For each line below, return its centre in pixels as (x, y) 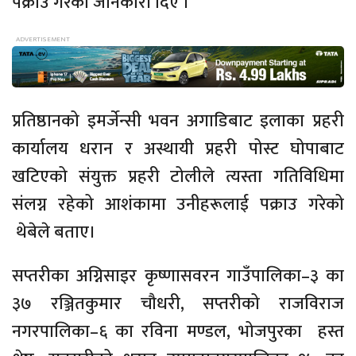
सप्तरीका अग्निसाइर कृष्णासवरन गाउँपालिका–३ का (178, 277)
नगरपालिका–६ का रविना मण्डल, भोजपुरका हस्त (178, 332)
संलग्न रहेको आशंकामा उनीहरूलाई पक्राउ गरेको (178, 205)
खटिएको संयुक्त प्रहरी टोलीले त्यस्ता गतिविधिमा (178, 177)
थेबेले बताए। (54, 233)
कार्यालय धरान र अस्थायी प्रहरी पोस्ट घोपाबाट (178, 149)
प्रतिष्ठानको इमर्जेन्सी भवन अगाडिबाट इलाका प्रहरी (178, 122)
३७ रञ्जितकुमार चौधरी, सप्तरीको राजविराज (178, 304)
